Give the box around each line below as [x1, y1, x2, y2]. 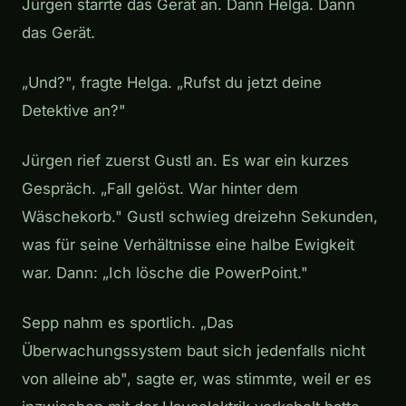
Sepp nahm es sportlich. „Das [22, 314, 234, 333]
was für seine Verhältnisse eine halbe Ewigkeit [22, 236, 354, 255]
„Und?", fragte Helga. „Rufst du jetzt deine [22, 73, 322, 92]
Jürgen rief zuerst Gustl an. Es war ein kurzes [22, 151, 349, 170]
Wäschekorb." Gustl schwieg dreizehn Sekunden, [22, 208, 378, 227]
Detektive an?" [22, 101, 126, 121]
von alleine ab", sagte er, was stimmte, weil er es [22, 370, 372, 389]
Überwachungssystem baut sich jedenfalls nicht [22, 342, 365, 361]
